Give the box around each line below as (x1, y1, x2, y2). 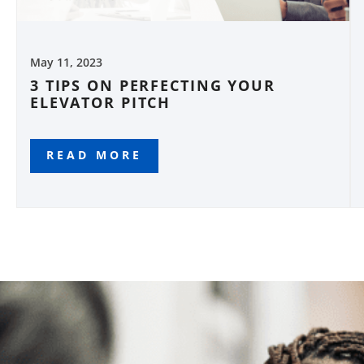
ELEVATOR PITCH (30, 93, 171, 113)
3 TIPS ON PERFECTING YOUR (30, 76, 275, 96)
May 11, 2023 (30, 54, 102, 71)
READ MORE (46, 147, 142, 163)
